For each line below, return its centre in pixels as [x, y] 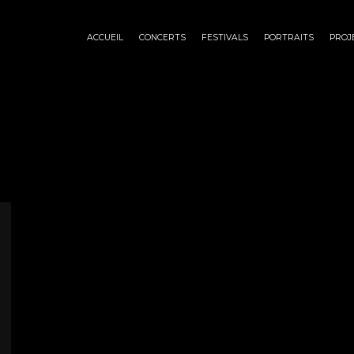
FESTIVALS [225, 38]
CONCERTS [162, 38]
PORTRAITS [289, 38]
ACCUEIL [105, 38]
